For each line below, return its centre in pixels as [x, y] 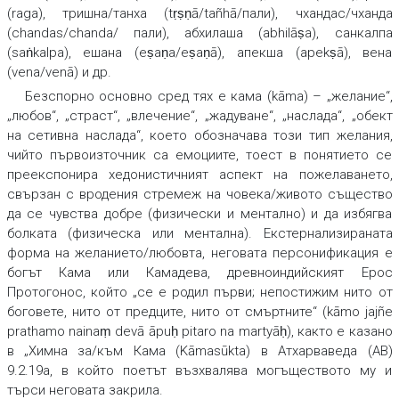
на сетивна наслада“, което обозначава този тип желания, [199, 136]
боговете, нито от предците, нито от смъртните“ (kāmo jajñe [199, 312]
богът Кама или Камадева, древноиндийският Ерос [199, 273]
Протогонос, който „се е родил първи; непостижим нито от [199, 293]
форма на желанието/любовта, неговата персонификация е [199, 253]
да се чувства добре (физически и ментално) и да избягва [199, 214]
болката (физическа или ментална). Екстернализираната [199, 234]
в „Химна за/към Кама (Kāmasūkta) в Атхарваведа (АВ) [199, 351]
